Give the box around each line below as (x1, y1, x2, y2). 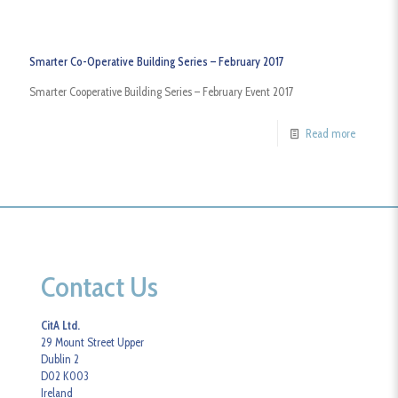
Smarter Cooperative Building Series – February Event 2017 (29, 84, 294, 99)
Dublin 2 (41, 352, 80, 367)
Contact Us (41, 269, 159, 305)
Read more (306, 126, 355, 141)
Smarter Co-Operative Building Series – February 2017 (29, 54, 284, 69)
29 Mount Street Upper (41, 335, 145, 350)
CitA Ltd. (41, 318, 81, 333)
